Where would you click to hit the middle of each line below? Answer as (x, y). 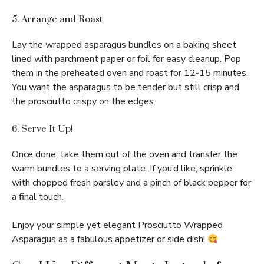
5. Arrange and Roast (57, 20)
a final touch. (38, 197)
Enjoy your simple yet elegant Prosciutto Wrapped (117, 225)
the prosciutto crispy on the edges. (84, 102)
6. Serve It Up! (42, 129)
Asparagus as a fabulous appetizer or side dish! (110, 240)
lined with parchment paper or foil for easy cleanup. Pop (126, 59)
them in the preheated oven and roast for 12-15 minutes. (130, 73)
